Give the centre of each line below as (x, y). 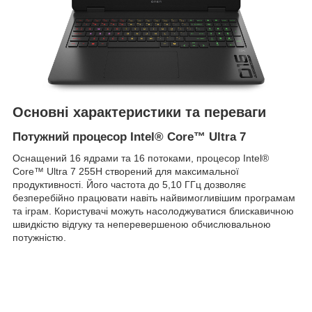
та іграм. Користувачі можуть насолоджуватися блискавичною (153, 211)
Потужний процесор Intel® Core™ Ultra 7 (129, 137)
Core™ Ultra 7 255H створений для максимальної (126, 171)
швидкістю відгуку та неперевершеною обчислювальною (142, 224)
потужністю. (39, 237)
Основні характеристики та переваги (139, 112)
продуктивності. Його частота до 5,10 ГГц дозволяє (129, 184)
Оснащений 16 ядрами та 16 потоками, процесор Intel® (141, 158)
